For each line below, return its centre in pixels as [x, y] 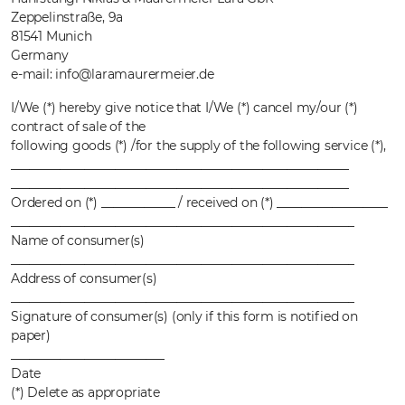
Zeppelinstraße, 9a [67, 17]
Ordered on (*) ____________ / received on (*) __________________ [199, 202]
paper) [31, 335]
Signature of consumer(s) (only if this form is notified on [184, 316]
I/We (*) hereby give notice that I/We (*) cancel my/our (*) [184, 108]
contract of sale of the [79, 127]
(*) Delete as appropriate [85, 392]
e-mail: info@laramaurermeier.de [113, 74]
